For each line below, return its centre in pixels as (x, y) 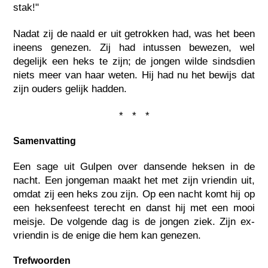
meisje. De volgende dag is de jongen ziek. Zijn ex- (134, 222)
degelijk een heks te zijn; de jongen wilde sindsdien (134, 62)
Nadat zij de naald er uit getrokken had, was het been (134, 34)
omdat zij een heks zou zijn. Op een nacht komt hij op (134, 194)
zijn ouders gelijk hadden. (70, 89)
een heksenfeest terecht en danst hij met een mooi (134, 208)
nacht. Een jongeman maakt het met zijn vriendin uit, (134, 181)
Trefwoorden (42, 261)
